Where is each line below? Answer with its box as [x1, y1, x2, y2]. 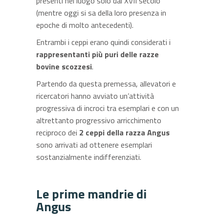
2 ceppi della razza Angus [79, 126, 170, 138]
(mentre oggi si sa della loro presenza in [36, 6, 166, 19]
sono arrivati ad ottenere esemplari [36, 138, 152, 151]
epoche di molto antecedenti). [36, 19, 133, 31]
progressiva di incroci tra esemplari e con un [36, 102, 179, 114]
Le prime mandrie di [36, 184, 147, 203]
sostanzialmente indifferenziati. [36, 151, 141, 163]
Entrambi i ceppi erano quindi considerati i [36, 36, 171, 48]
